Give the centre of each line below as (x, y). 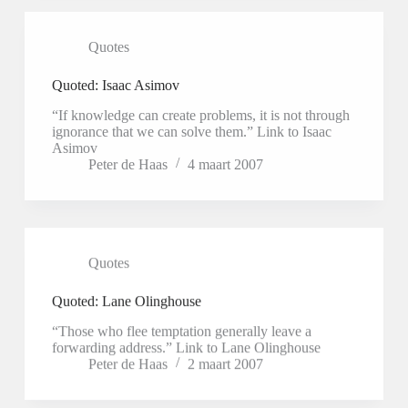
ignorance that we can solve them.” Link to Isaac (191, 131)
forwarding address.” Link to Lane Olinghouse (186, 347)
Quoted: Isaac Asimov (115, 86)
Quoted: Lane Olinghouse (126, 301)
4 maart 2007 (225, 164)
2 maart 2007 (225, 363)
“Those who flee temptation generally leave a (181, 331)
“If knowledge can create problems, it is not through (200, 115)
